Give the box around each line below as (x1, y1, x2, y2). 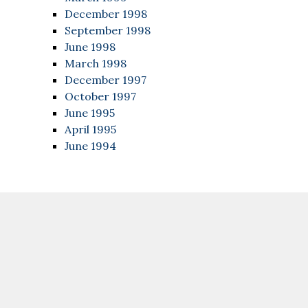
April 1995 (65, 122, 116, 136)
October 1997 (65, 89, 136, 103)
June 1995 (65, 106, 115, 120)
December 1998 (65, 7, 147, 21)
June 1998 (65, 40, 115, 54)
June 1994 (65, 139, 116, 153)
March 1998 (65, 56, 126, 70)
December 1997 (65, 73, 146, 87)
